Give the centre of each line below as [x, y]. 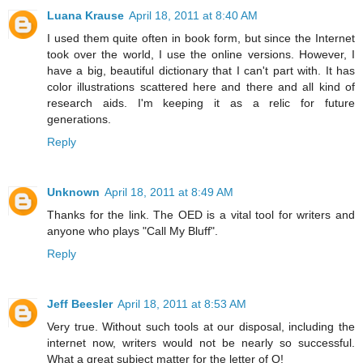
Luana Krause [85, 16]
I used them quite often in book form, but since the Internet [201, 38]
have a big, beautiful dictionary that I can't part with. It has [201, 71]
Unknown [73, 192]
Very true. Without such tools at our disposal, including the [201, 327]
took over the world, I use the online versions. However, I [201, 55]
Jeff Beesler [80, 304]
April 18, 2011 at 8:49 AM [169, 192]
